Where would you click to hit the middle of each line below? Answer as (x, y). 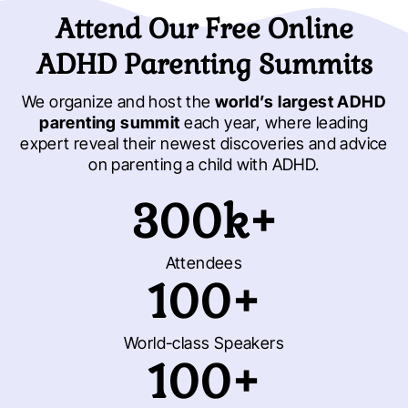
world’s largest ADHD (298, 102)
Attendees (204, 263)
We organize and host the (116, 102)
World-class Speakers (204, 343)
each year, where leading (274, 122)
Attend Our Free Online (204, 29)
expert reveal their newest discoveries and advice (204, 143)
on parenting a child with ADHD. (204, 164)
